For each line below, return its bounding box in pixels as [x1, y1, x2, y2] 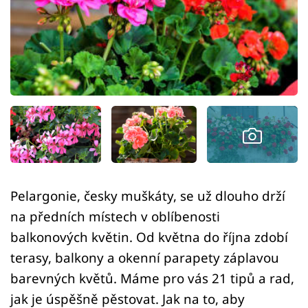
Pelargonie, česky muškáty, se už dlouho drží [10, 187, 285, 205]
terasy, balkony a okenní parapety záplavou [10, 249, 279, 267]
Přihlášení [31, 35, 100, 53]
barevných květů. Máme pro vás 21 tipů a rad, [10, 269, 294, 287]
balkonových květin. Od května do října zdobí [10, 228, 288, 246]
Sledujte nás [10, 88, 70, 102]
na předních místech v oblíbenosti [10, 208, 220, 225]
